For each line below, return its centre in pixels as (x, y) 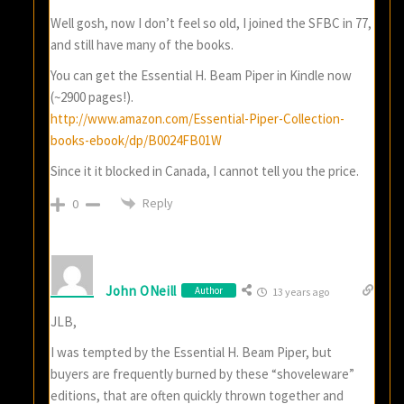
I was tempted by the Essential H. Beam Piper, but (192, 353)
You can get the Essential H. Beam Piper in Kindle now (202, 75)
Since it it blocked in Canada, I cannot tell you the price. (205, 170)
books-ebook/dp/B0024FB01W (137, 140)
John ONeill (142, 290)
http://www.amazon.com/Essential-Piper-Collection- (198, 118)
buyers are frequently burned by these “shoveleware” (203, 374)
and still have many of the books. (142, 44)
